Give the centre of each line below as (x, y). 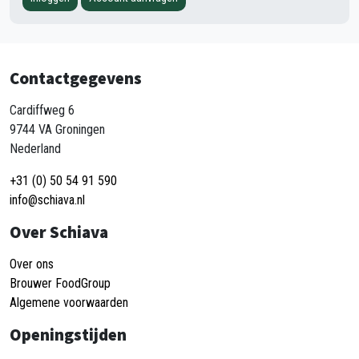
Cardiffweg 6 (42, 110)
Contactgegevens (76, 78)
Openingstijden (68, 335)
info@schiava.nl (47, 200)
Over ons (32, 264)
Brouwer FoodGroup (60, 283)
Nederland (35, 149)
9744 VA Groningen (57, 129)
